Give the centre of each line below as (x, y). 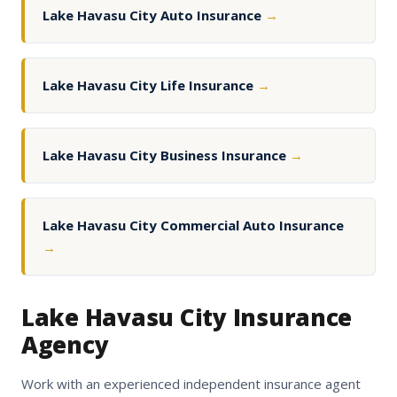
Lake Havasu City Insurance (187, 318)
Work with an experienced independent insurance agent (191, 384)
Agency (65, 345)
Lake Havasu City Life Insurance (150, 86)
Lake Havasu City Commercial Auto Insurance (193, 226)
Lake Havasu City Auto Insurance (154, 16)
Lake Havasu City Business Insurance (166, 156)
